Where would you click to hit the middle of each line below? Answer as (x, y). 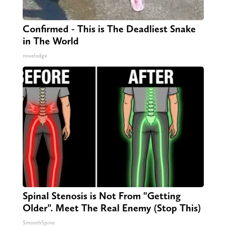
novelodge (35, 56)
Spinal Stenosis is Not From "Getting (101, 196)
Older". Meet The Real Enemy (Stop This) (111, 208)
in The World (50, 41)
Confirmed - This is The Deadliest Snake (109, 29)
